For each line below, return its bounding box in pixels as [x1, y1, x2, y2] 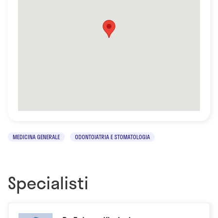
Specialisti [8, 169, 89, 196]
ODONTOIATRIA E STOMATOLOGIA [75, 132, 150, 141]
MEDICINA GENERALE [13, 132, 60, 141]
